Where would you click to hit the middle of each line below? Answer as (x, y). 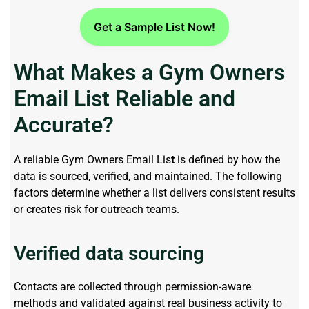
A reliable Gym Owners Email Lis (92, 160)
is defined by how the (227, 160)
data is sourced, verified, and (84, 177)
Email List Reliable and (124, 99)
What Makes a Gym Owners (149, 73)
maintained (182, 177)
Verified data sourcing (109, 253)
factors (32, 193)
